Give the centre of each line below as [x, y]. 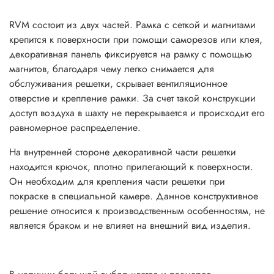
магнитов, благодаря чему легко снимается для [112, 68]
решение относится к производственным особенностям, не [137, 210]
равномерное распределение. [75, 127]
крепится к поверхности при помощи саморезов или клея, [136, 39]
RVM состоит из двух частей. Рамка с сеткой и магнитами [132, 24]
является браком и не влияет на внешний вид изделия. [130, 225]
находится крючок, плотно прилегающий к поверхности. [131, 166]
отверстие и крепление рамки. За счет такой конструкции [132, 98]
